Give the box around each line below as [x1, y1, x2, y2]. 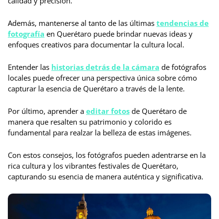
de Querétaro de [130, 106, 187, 116]
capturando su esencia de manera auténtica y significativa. [8, 171, 203, 181]
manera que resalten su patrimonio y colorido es [8, 116, 172, 127]
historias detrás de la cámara [51, 62, 159, 72]
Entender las [8, 62, 51, 72]
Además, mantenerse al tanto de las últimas [8, 18, 156, 28]
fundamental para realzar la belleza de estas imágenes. [8, 127, 192, 137]
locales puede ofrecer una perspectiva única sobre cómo [8, 72, 197, 83]
